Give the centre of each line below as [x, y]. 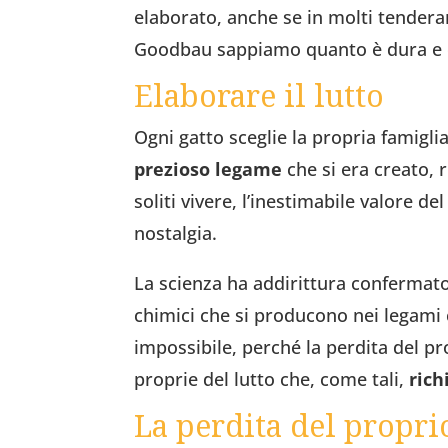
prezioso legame [208, 168]
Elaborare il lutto [259, 95]
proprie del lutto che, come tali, [272, 378]
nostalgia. [176, 232]
